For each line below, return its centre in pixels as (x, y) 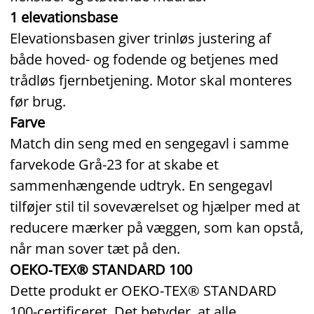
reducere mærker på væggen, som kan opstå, (157, 227)
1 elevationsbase (64, 17)
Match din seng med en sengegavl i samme (149, 143)
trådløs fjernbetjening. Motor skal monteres (151, 80)
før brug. (38, 101)
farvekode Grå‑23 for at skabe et (114, 164)
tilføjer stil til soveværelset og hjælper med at (155, 206)
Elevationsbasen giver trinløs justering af (141, 38)
